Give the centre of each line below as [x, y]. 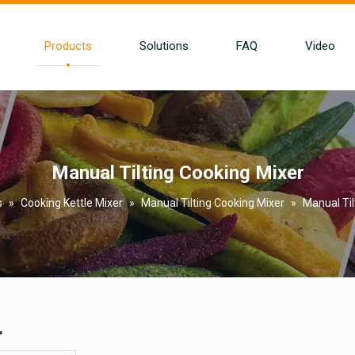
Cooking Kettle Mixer [72, 203]
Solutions [164, 46]
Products [68, 46]
